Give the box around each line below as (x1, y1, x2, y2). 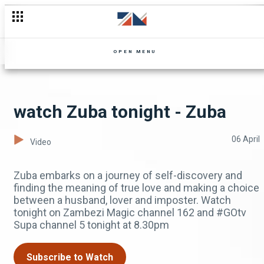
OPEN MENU (113, 48, 156, 54)
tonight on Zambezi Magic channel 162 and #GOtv (14, 206, 246, 219)
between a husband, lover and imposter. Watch (14, 194, 231, 206)
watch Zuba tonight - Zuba (14, 101, 226, 122)
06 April (232, 134, 260, 144)
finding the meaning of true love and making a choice (14, 181, 259, 194)
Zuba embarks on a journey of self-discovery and (14, 169, 242, 181)
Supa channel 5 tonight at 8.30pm (14, 219, 169, 231)
